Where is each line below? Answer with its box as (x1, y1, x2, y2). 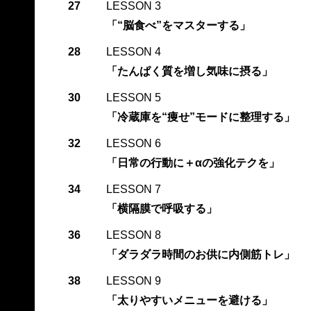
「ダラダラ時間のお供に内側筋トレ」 (106, 248, 295, 260)
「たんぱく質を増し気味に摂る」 (106, 65, 273, 77)
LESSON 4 (106, 45, 161, 58)
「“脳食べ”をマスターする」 (106, 19, 251, 31)
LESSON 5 (106, 91, 161, 103)
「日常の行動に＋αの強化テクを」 (106, 156, 280, 169)
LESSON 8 (106, 228, 161, 241)
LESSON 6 (106, 137, 161, 149)
